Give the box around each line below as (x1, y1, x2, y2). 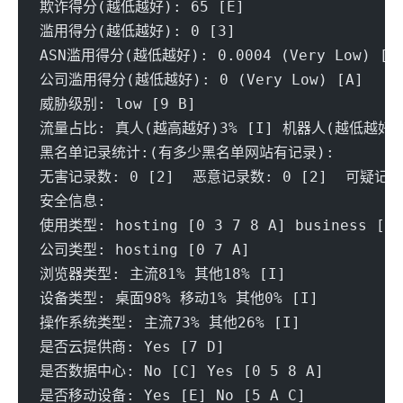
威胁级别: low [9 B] (39, 94, 205, 112)
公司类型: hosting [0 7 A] (39, 240, 259, 258)
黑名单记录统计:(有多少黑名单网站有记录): (39, 143, 335, 161)
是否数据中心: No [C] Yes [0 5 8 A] (39, 362, 324, 380)
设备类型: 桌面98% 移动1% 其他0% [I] (39, 289, 327, 307)
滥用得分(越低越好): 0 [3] (39, 22, 245, 40)
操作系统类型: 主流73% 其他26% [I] (39, 313, 309, 331)
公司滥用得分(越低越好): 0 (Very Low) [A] (39, 70, 372, 88)
